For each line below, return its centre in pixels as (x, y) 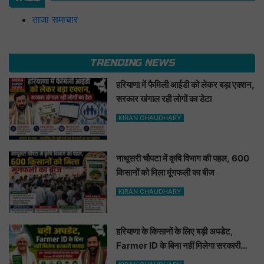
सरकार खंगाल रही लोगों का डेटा (164, 99)
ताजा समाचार (55, 20)
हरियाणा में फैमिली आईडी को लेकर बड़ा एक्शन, (186, 85)
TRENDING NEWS (132, 63)
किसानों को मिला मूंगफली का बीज (166, 172)
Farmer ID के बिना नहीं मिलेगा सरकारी (179, 246)
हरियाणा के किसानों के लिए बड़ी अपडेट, (175, 232)
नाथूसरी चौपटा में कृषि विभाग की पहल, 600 (183, 158)
